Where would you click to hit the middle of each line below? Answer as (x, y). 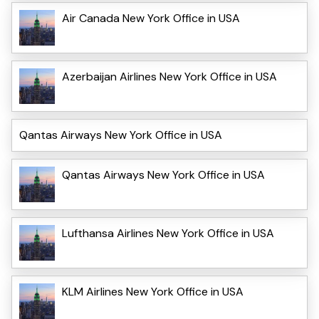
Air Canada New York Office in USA (151, 19)
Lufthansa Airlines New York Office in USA (168, 234)
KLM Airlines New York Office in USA (153, 292)
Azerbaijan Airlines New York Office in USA (169, 77)
